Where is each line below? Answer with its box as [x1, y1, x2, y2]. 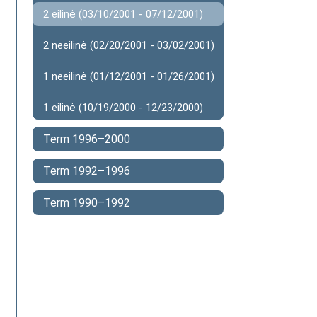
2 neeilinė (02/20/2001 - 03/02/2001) [43, 39, 214, 52]
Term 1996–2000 [43, 132, 130, 146]
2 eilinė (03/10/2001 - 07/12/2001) [43, 8, 203, 21]
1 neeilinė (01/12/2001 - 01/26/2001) [43, 70, 214, 83]
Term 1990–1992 [43, 196, 130, 209]
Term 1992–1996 [43, 164, 130, 178]
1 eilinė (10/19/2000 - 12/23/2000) [43, 101, 203, 114]
